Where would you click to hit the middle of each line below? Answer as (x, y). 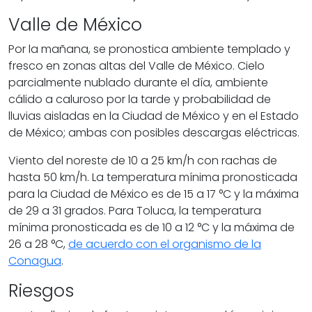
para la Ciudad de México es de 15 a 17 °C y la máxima (154, 194)
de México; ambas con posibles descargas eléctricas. (154, 133)
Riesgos (41, 291)
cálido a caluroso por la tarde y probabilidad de (140, 100)
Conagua (35, 261)
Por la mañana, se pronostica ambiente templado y (149, 49)
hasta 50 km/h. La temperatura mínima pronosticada (153, 178)
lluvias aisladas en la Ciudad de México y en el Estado (154, 116)
